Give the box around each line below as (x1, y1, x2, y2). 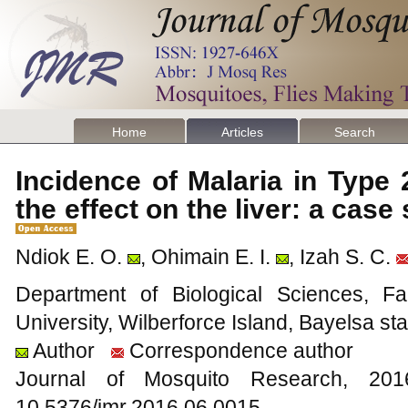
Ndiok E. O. (15, 245, 122, 269)
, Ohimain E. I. (140, 245, 270, 269)
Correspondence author (124, 339, 353, 362)
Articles (221, 125, 263, 139)
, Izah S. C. (289, 245, 391, 269)
